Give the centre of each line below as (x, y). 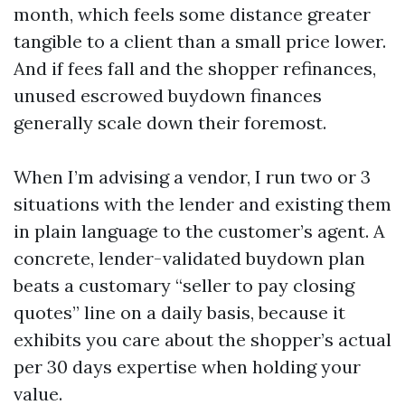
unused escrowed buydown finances (168, 95)
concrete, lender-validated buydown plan (189, 258)
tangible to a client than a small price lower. (200, 41)
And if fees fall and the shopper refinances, (195, 68)
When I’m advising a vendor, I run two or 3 (192, 177)
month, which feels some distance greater (192, 14)
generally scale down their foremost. (170, 122)
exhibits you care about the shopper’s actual (202, 339)
